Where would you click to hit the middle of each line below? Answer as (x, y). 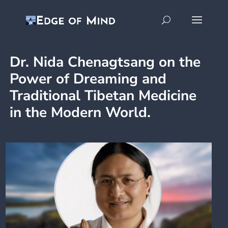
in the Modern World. (80, 112)
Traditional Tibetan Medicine (103, 96)
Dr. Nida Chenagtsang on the (105, 62)
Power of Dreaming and (88, 79)
